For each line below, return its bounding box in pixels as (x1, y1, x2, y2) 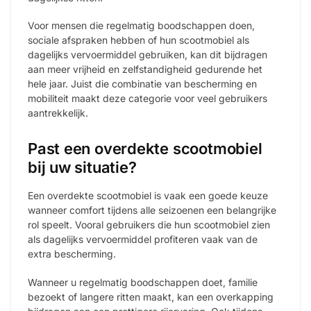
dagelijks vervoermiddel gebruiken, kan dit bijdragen (28, 48, 267, 60)
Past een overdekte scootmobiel (28, 140, 262, 158)
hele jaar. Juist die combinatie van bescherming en (28, 77, 257, 90)
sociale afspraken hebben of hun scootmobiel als (28, 33, 249, 46)
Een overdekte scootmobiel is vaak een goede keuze (28, 190, 268, 202)
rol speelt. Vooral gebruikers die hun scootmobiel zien (28, 219, 270, 231)
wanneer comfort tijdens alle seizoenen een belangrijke (28, 204, 276, 217)
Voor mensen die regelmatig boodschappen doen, (28, 19, 255, 31)
